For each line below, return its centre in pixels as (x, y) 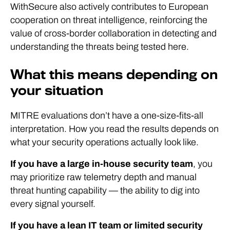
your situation (57, 90)
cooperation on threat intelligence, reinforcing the (109, 20)
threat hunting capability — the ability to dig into (105, 190)
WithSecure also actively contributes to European (109, 6)
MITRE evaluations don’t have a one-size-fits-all (107, 115)
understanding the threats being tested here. (100, 46)
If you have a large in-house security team (102, 164)
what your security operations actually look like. (104, 142)
